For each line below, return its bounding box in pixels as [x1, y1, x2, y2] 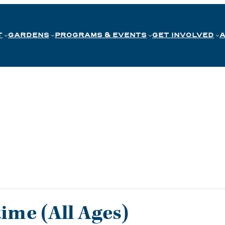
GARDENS [8, 31, 49, 40]
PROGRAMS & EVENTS [54, 31, 147, 40]
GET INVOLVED [152, 31, 214, 40]
